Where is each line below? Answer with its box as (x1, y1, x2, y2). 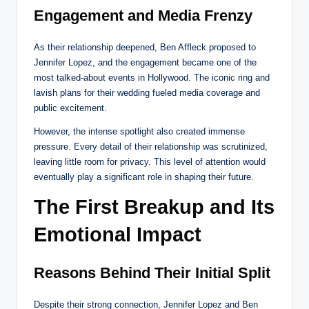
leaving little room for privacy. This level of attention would (34, 157, 266, 168)
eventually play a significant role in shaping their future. (34, 172, 254, 183)
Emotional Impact (34, 223, 201, 246)
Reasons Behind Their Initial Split (34, 264, 270, 282)
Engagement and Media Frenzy (34, 7, 252, 25)
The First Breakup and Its (34, 196, 275, 219)
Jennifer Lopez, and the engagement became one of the (34, 57, 257, 68)
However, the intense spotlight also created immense (34, 126, 245, 137)
